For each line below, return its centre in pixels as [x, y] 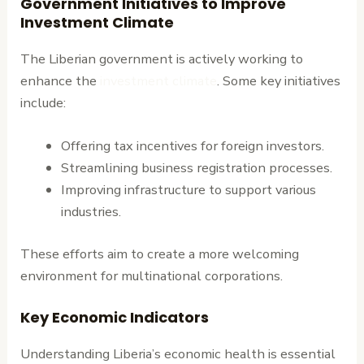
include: [43, 102]
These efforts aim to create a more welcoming [160, 253]
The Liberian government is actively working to [162, 58]
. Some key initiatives [279, 80]
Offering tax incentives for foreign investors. [192, 145]
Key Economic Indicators [115, 317]
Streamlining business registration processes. [196, 167]
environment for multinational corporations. [152, 275]
